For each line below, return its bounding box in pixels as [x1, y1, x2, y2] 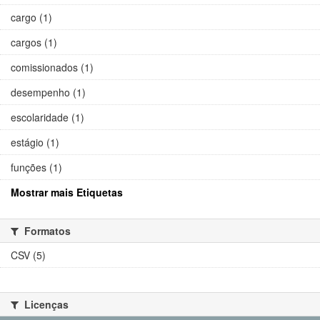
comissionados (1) [11, 59, 94, 74]
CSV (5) [11, 247, 46, 262]
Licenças [21, 296, 69, 311]
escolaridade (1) [11, 109, 84, 124]
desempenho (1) [11, 84, 86, 99]
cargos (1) [11, 34, 57, 49]
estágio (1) [11, 134, 59, 149]
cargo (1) [11, 9, 52, 24]
